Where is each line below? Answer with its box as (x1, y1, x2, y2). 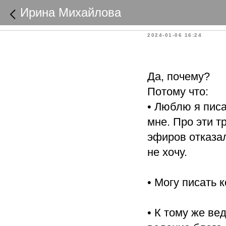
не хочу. (147, 146, 187, 158)
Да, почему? (147, 70, 210, 83)
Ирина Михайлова (20, 6, 121, 19)
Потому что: (147, 85, 208, 98)
